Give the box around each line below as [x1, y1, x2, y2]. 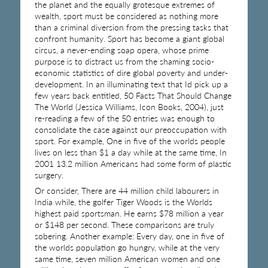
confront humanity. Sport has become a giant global [34, 33, 224, 44]
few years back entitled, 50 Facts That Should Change [34, 90, 232, 100]
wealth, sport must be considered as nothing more [34, 10, 218, 21]
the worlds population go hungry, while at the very [34, 242, 220, 252]
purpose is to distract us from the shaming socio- [34, 56, 214, 66]
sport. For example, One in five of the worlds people [34, 135, 225, 146]
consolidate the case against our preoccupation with [34, 124, 227, 135]
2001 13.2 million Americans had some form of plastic [34, 158, 232, 169]
